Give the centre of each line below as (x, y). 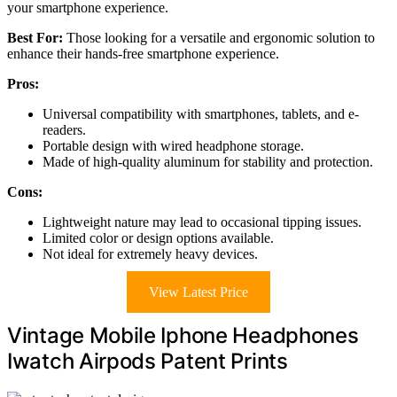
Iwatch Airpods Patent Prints (148, 362)
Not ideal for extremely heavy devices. (150, 254)
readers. (64, 130)
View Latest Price (198, 292)
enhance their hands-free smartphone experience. (143, 54)
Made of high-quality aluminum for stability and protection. (208, 162)
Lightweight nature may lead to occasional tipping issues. (202, 222)
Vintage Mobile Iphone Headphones (183, 336)
